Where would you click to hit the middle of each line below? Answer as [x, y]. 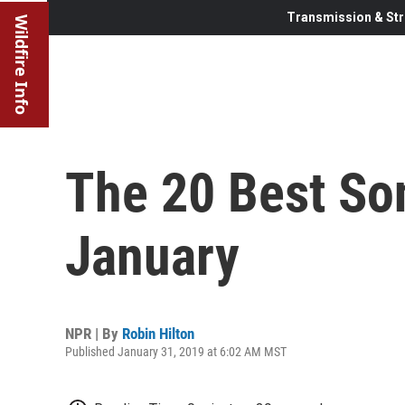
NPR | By [94, 333]
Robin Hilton [158, 333]
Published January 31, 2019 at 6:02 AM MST [176, 351]
